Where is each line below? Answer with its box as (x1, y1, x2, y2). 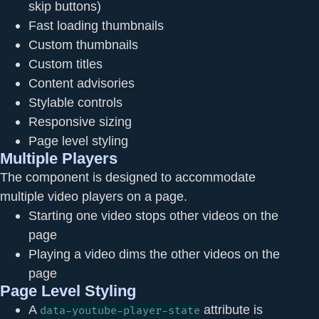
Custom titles (28, 56, 103, 71)
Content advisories (28, 75, 135, 90)
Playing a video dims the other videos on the (28, 246, 280, 261)
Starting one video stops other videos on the (28, 207, 278, 223)
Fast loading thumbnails (28, 17, 164, 33)
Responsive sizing (28, 113, 132, 129)
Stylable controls (28, 94, 122, 110)
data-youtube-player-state (40, 303, 200, 318)
